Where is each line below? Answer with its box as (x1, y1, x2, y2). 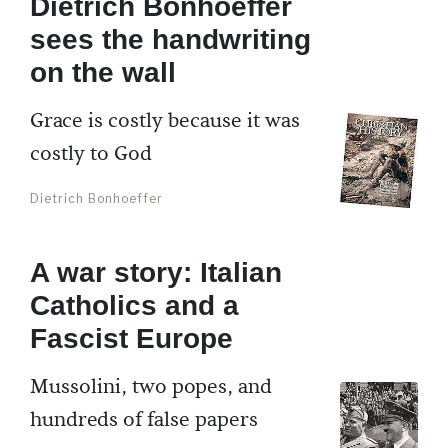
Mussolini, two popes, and (30, 374, 272, 401)
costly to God (30, 141, 152, 168)
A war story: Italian (30, 257, 282, 289)
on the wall (30, 57, 176, 89)
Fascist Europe (30, 323, 233, 355)
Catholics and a (30, 290, 239, 322)
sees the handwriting (30, 24, 311, 56)
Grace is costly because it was (30, 108, 300, 135)
